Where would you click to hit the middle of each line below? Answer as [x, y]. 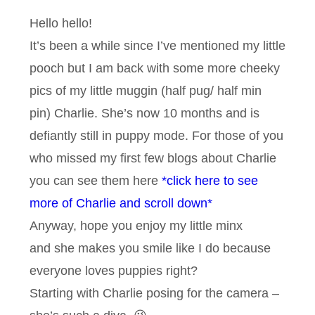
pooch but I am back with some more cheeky [155, 69]
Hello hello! [61, 24]
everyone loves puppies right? [114, 271]
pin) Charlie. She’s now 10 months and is [144, 114]
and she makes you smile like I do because [150, 249]
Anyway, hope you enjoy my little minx [136, 226]
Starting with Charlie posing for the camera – [154, 294]
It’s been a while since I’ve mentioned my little [157, 46]
